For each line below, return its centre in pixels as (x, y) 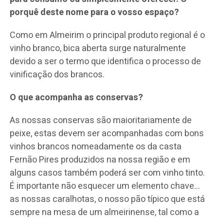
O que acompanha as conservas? (76, 97)
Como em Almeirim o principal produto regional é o (107, 35)
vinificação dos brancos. (57, 74)
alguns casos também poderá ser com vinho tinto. (107, 173)
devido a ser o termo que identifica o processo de (105, 61)
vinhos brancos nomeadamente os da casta (96, 146)
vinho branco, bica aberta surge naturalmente (98, 48)
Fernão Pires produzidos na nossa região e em (100, 160)
